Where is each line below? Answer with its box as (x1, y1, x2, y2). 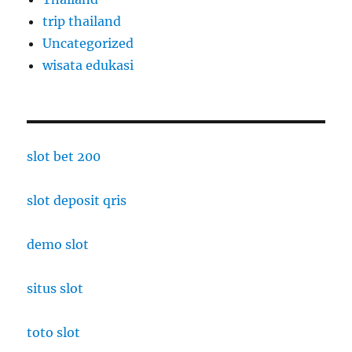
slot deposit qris (27, 192, 127, 208)
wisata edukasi (42, 57, 134, 73)
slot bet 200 (27, 148, 101, 164)
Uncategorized (42, 35, 134, 51)
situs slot (27, 280, 84, 296)
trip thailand (42, 13, 122, 29)
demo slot (27, 236, 90, 252)
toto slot (27, 324, 81, 340)
